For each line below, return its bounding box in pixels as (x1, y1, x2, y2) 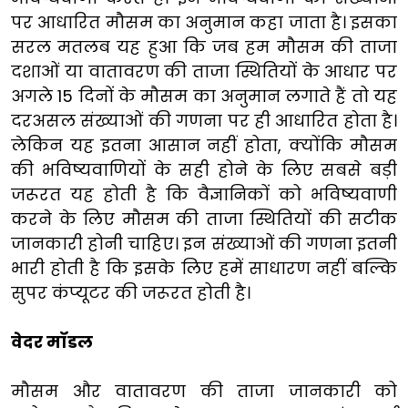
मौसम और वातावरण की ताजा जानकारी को (11, 379, 397, 403)
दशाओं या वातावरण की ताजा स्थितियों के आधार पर (11, 59, 397, 83)
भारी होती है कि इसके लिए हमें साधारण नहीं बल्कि (11, 256, 397, 280)
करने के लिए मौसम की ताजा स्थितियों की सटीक (11, 207, 397, 230)
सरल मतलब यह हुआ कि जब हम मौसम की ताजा (11, 35, 397, 58)
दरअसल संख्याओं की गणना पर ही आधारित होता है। (11, 108, 397, 132)
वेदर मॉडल (11, 330, 93, 353)
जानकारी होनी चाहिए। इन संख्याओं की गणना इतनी (11, 231, 397, 255)
